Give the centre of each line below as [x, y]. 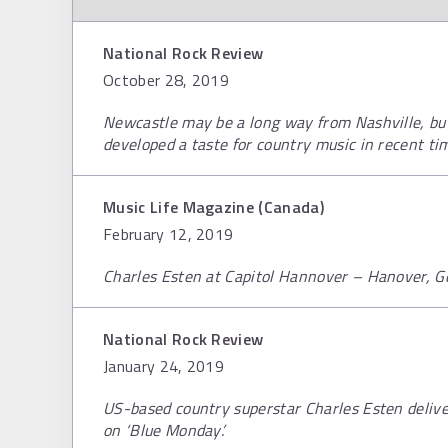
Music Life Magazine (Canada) [213, 206]
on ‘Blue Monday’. [164, 429]
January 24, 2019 [164, 365]
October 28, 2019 [166, 79]
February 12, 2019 [168, 233]
